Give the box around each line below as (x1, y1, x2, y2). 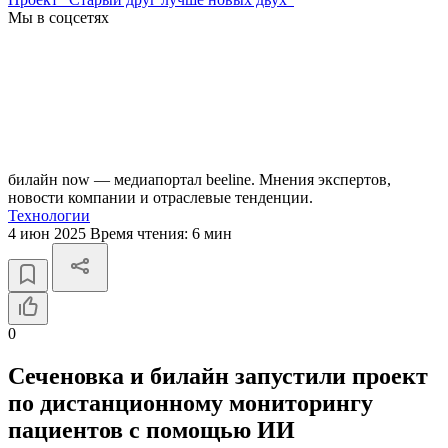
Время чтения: (90, 225, 192, 242)
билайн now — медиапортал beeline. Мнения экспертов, (8, 171, 391, 188)
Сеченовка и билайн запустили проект (8, 362, 428, 389)
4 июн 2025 (8, 225, 90, 242)
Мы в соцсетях (8, 9, 109, 26)
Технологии (8, 207, 90, 224)
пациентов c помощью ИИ (8, 416, 295, 443)
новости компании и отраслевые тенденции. (8, 189, 313, 206)
